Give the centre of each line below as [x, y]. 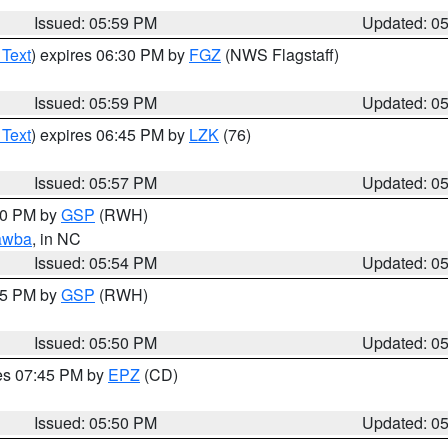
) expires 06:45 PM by [110, 134]
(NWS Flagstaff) [280, 54]
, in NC [56, 238]
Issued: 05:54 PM [96, 262]
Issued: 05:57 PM [96, 182]
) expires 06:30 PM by [110, 54]
